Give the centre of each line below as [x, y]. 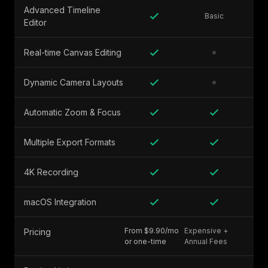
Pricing [37, 232]
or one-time [145, 241]
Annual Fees [206, 241]
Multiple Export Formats [70, 142]
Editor [35, 22]
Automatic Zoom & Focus [72, 112]
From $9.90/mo [152, 231]
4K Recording [51, 172]
